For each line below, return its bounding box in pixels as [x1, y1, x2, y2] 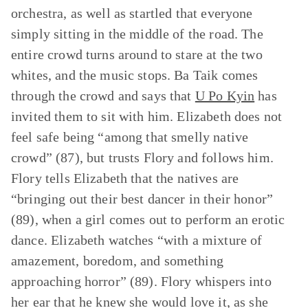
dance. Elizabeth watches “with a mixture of [11, 232, 263, 247]
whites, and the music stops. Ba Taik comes [11, 67, 258, 82]
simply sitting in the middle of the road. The [11, 26, 263, 41]
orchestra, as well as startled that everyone [11, 5, 253, 21]
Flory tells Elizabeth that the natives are [11, 170, 239, 186]
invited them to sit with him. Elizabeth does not [11, 109, 283, 124]
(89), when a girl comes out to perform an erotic [11, 212, 285, 227]
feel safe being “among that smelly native [11, 129, 249, 144]
